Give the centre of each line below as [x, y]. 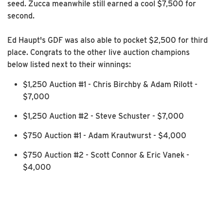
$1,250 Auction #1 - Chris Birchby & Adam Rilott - [110, 84]
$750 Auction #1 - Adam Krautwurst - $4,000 [105, 135]
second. [21, 16]
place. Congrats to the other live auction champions [99, 52]
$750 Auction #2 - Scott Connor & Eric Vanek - [106, 155]
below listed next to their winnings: [69, 64]
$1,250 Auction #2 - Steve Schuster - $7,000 [103, 116]
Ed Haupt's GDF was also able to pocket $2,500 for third [108, 40]
